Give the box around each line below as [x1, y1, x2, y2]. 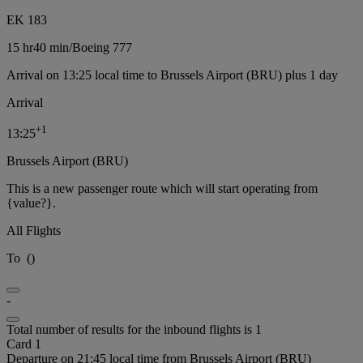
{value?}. [6, 196, 56, 211]
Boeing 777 [72, 41, 132, 55]
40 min [33, 41, 69, 55]
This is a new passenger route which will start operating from [6, 181, 318, 196]
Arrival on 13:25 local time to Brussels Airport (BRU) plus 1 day [6, 68, 338, 83]
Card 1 [6, 337, 41, 352]
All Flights [6, 224, 61, 238]
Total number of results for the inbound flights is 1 [6, 322, 262, 337]
